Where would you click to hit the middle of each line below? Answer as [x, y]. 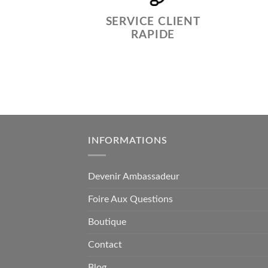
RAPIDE [153, 35]
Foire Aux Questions [130, 200]
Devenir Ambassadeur [134, 177]
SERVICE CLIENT [153, 22]
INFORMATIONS [128, 140]
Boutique [107, 222]
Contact [105, 245]
